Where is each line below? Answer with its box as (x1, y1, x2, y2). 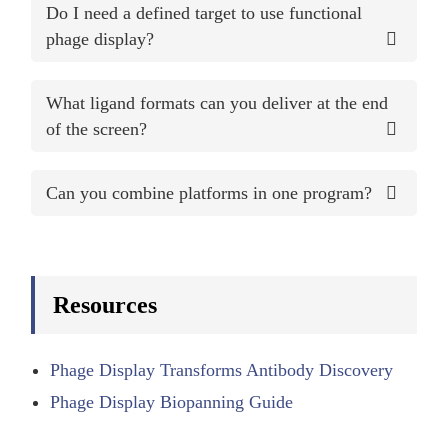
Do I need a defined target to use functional (46, 2, 363, 23)
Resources (53, 291, 158, 318)
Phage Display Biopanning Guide (50, 391, 294, 412)
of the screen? (46, 118, 148, 139)
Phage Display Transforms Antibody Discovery (50, 359, 394, 380)
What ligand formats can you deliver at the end (46, 92, 389, 113)
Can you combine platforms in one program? (46, 182, 373, 203)
